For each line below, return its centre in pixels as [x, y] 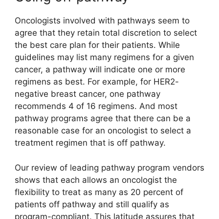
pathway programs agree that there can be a [103, 119]
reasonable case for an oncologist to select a [103, 131]
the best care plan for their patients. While [97, 45]
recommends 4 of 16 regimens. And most [96, 106]
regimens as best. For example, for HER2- [97, 82]
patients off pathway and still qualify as [92, 204]
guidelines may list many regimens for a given [104, 57]
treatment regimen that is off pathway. [90, 143]
